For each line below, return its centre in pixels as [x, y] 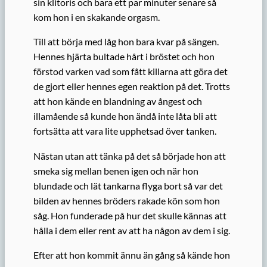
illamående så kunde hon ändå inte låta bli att [125, 116]
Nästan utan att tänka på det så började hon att [130, 156]
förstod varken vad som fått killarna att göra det [131, 72]
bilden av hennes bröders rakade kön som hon [127, 200]
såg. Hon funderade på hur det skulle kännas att [130, 215]
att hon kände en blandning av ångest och [118, 101]
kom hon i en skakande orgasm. [97, 17]
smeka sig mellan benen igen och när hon [116, 170]
